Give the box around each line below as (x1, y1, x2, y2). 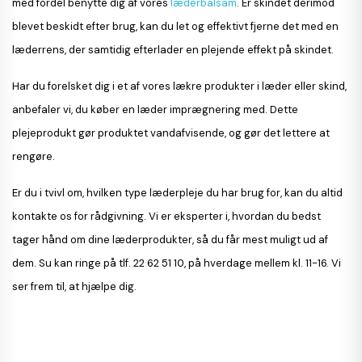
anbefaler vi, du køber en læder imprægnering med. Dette (12, 102, 298, 116)
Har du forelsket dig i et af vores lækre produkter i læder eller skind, (12, 78, 347, 93)
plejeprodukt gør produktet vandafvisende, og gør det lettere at (12, 125, 330, 140)
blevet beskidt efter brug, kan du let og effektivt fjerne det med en (12, 19, 339, 33)
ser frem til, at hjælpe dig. (12, 279, 139, 293)
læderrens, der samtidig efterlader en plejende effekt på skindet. (12, 42, 336, 57)
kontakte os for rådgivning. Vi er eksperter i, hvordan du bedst (12, 208, 321, 223)
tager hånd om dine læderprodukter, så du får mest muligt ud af (12, 232, 328, 246)
